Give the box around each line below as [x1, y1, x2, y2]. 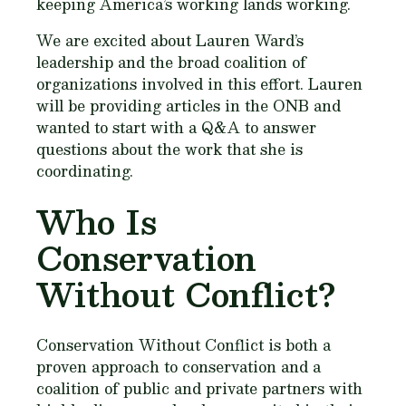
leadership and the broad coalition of [36, 50, 306, 75]
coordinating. [36, 159, 133, 184]
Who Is [36, 195, 157, 249]
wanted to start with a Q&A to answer [36, 115, 316, 140]
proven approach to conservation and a [36, 354, 321, 380]
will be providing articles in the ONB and [36, 93, 341, 119]
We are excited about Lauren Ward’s [36, 28, 304, 53]
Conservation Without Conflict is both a [36, 333, 331, 358]
